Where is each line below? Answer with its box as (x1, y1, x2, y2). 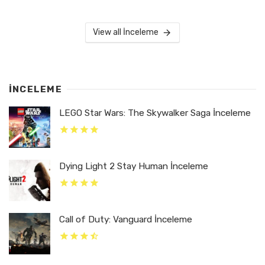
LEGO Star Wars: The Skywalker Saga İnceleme (59, 107, 251, 118)
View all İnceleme (93, 27, 159, 37)
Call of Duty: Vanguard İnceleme (59, 214, 192, 225)
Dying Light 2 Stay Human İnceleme (59, 160, 208, 172)
